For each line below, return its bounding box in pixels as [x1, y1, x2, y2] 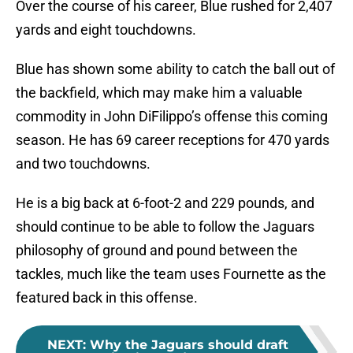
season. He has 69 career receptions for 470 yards [16, 132, 329, 149]
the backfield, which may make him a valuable [16, 84, 303, 102]
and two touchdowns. [16, 155, 150, 173]
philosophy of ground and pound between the [16, 242, 298, 259]
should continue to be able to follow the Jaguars [16, 218, 314, 236]
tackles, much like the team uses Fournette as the [16, 266, 326, 283]
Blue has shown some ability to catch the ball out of [16, 61, 335, 78]
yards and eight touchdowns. [16, 21, 196, 39]
